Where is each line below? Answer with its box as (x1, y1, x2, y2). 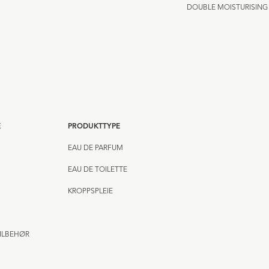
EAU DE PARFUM (67, 145, 123, 153)
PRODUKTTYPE (67, 123, 120, 131)
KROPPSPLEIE (67, 188, 113, 196)
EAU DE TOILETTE (67, 166, 127, 174)
